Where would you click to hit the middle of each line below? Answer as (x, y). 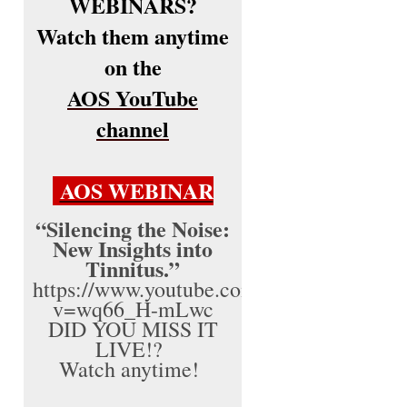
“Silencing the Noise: (133, 228)
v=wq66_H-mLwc (133, 309)
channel (133, 129)
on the (133, 67)
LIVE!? (133, 349)
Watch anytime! (133, 369)
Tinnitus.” (133, 268)
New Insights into (133, 248)
